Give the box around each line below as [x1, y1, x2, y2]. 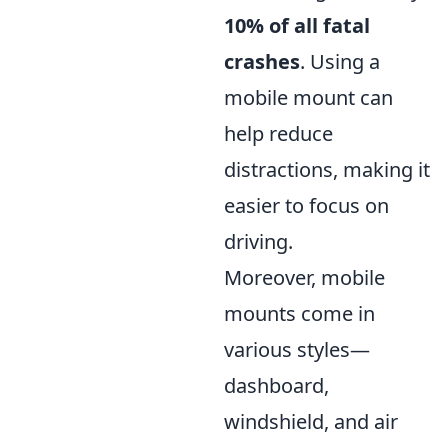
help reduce [224, 120, 333, 147]
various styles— [224, 336, 370, 363]
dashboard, [224, 372, 329, 399]
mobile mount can [224, 84, 393, 111]
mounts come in [224, 300, 375, 327]
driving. [224, 228, 293, 255]
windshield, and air [224, 408, 398, 435]
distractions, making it [224, 156, 430, 183]
